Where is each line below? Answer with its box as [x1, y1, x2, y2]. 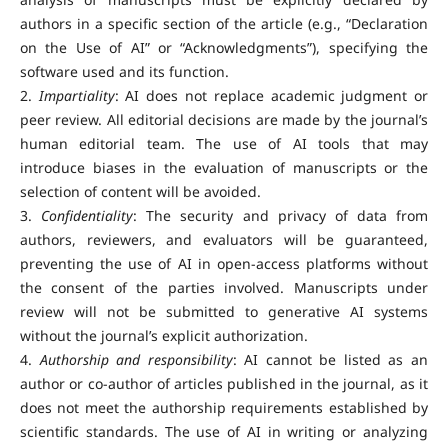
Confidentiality [41, 206, 134, 226]
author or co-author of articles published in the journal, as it [19, 374, 429, 394]
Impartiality [38, 86, 115, 106]
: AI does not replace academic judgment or [114, 86, 429, 106]
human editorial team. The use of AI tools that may [19, 134, 429, 154]
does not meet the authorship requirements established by [19, 398, 429, 418]
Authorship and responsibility [39, 350, 233, 370]
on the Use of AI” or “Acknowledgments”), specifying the [19, 38, 429, 58]
